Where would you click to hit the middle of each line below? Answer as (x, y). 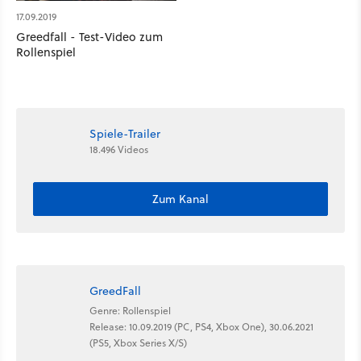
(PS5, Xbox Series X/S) (138, 342)
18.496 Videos (119, 149)
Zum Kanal (180, 199)
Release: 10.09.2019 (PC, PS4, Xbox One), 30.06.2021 (201, 326)
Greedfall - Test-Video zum (89, 37)
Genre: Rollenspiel (130, 310)
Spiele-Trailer (125, 133)
